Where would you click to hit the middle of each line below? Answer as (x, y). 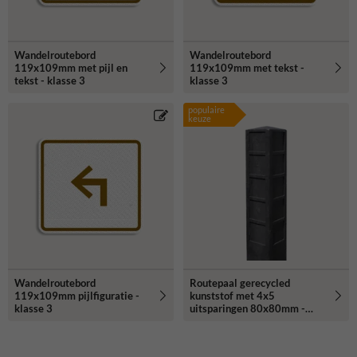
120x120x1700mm (236, 321)
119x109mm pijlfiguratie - (77, 295)
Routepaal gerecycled (240, 282)
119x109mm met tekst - (247, 67)
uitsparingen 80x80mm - (247, 308)
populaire (206, 109)
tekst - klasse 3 (50, 80)
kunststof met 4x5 (232, 295)
